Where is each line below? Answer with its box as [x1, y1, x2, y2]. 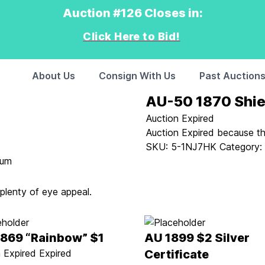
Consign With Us [99, 70, 176, 82]
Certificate [144, 247, 209, 261]
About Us [32, 70, 75, 82]
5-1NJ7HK [171, 141, 217, 153]
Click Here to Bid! [83, 30, 180, 43]
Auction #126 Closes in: [62, 6, 203, 20]
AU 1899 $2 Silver [144, 231, 250, 245]
